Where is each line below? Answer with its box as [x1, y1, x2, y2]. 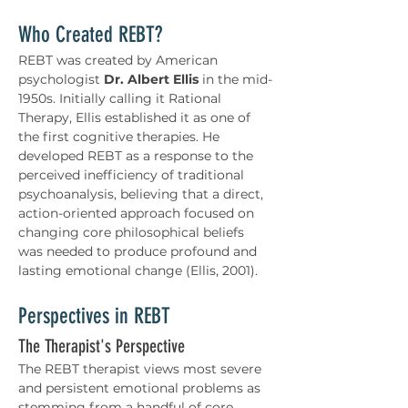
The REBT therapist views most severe [18, 361, 265, 377]
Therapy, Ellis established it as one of [18, 109, 254, 126]
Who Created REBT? [18, 22, 162, 47]
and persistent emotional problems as [18, 380, 264, 396]
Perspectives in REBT [18, 303, 170, 329]
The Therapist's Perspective [18, 335, 185, 357]
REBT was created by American [18, 52, 221, 68]
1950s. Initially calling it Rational [18, 90, 225, 107]
